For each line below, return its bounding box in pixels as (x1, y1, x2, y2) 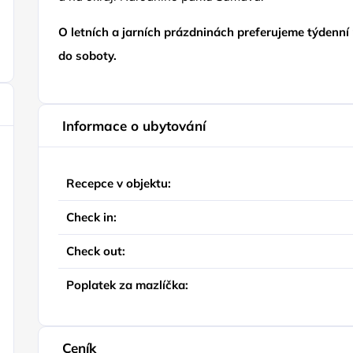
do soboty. (58, 48, 117, 63)
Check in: (66, 210, 117, 225)
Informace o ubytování (62, 117, 206, 134)
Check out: (66, 243, 126, 258)
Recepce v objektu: (66, 176, 172, 191)
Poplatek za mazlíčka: (66, 277, 189, 292)
